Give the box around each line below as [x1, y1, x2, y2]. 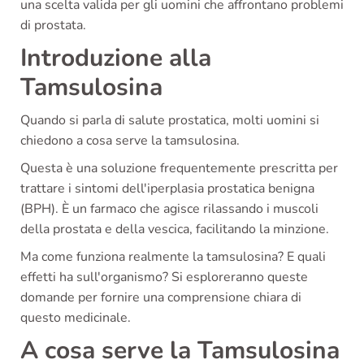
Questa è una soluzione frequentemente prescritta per [20, 158, 338, 177]
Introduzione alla [20, 41, 211, 75]
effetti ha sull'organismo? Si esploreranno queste [20, 267, 308, 286]
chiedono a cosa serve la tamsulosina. [20, 131, 240, 149]
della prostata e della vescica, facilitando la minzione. [20, 219, 329, 238]
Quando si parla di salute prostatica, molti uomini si [20, 110, 319, 129]
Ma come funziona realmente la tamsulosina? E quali [20, 247, 326, 266]
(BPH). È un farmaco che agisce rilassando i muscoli [20, 199, 318, 218]
